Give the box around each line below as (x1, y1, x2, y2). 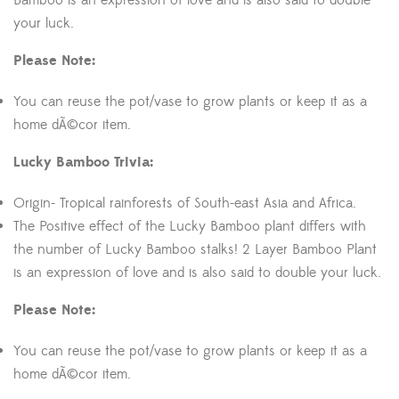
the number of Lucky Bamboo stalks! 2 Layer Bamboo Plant (13, 240, 377, 258)
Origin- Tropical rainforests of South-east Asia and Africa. (13, 194, 356, 212)
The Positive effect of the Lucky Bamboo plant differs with (13, 217, 366, 235)
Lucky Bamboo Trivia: (13, 153, 153, 171)
